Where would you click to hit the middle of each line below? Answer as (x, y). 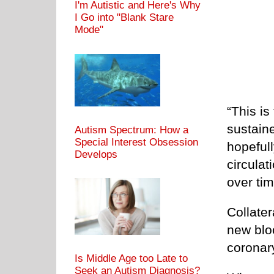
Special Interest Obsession (136, 142)
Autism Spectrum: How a (131, 130)
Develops (96, 154)
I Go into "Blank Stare (124, 18)
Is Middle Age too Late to (131, 258)
